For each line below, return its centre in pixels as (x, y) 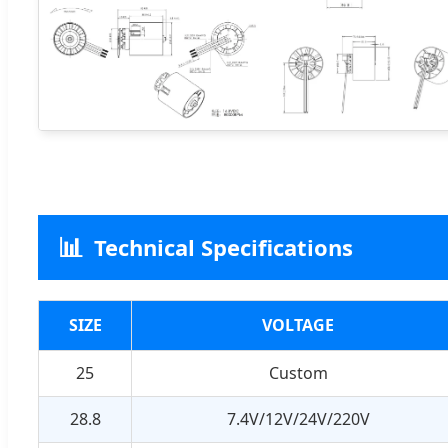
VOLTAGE (298, 324)
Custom (298, 372)
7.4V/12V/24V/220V (298, 418)
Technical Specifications (223, 246)
